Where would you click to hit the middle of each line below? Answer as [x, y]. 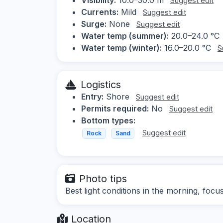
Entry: [92, 96]
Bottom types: [108, 120]
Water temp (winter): [121, 48]
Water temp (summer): [125, 36]
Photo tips [103, 179]
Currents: [100, 12]
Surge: [94, 24]
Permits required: [115, 108]
